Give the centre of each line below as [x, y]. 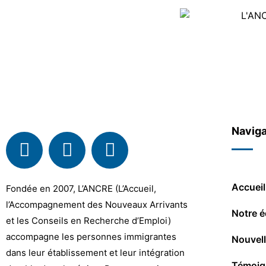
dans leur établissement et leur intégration [95, 252]
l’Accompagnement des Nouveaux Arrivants [97, 204]
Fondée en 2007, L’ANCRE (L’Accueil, [81, 188]
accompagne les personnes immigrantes [91, 236]
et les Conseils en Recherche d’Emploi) [88, 220]
